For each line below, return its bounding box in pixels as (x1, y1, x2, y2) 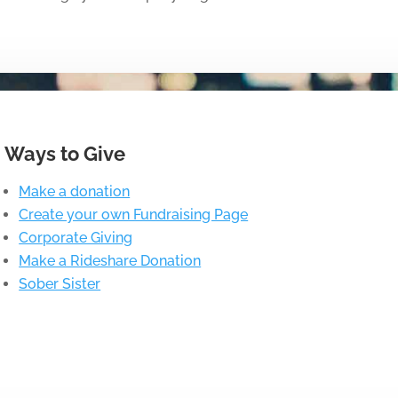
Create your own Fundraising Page (19, 205, 249, 223)
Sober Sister (19, 275, 101, 292)
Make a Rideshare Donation (19, 251, 202, 269)
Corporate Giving (19, 228, 133, 246)
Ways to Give (4, 141, 126, 165)
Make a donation (19, 182, 131, 200)
